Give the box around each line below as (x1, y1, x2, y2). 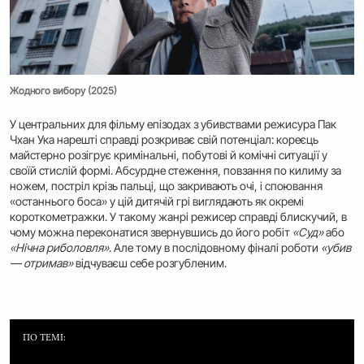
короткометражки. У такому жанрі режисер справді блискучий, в (10, 210, 347, 224)
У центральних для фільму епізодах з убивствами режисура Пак (10, 117, 336, 132)
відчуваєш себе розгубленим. (73, 256, 227, 271)
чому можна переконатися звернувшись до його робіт (10, 225, 292, 240)
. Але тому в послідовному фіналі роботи (109, 240, 321, 255)
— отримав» (10, 256, 73, 271)
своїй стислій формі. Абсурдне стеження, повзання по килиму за (10, 163, 341, 178)
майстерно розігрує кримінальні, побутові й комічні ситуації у (10, 148, 327, 162)
